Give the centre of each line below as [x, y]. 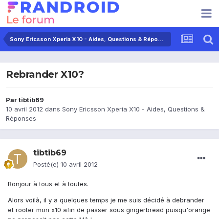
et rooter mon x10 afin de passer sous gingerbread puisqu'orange [109, 210]
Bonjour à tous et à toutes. [48, 184]
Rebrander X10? [45, 75]
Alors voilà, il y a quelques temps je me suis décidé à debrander [106, 200]
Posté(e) [47, 164]
